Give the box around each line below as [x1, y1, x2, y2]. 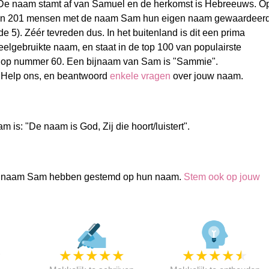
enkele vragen [109, 71, 171, 81]
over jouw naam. [170, 71, 243, 81]
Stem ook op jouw [183, 172, 260, 182]
